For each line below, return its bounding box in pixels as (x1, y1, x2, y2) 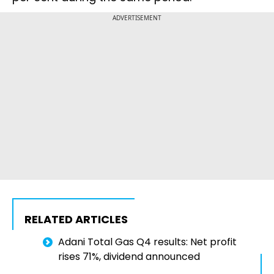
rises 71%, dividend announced (58, 250, 200, 264)
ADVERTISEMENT (113, 13, 161, 23)
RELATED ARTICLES (24, 212, 128, 228)
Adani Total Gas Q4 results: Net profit (58, 235, 237, 250)
